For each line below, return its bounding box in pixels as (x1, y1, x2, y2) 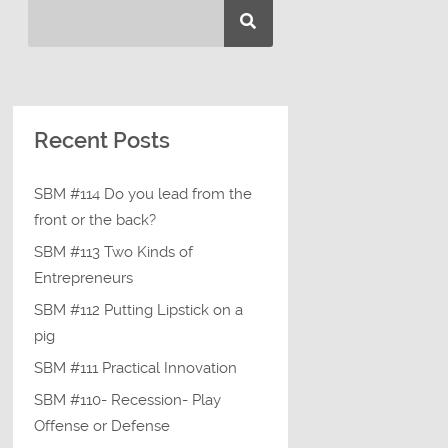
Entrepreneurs (34, 268, 134, 287)
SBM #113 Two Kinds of (34, 242, 194, 261)
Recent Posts (34, 128, 171, 154)
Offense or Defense (34, 416, 171, 435)
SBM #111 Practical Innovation (34, 358, 238, 377)
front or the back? (34, 210, 157, 229)
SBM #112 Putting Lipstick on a (34, 300, 244, 319)
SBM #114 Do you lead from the (34, 184, 253, 203)
